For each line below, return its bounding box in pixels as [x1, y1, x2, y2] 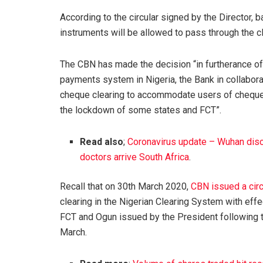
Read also [80, 136, 124, 147]
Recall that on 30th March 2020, [60, 180, 191, 192]
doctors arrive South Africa [80, 151, 190, 163]
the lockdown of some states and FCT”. [60, 104, 221, 116]
